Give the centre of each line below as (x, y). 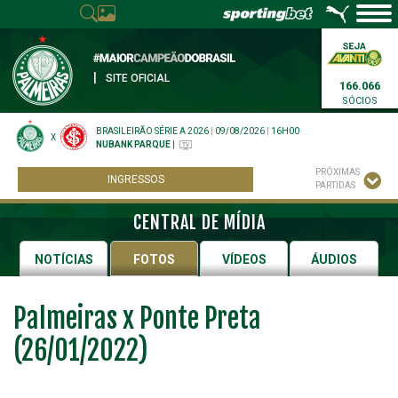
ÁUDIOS (334, 259)
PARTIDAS (335, 185)
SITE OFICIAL (138, 78)
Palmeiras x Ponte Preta (137, 318)
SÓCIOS (360, 101)
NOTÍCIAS (64, 259)
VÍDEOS (244, 259)
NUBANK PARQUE (133, 144)
